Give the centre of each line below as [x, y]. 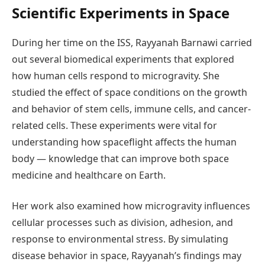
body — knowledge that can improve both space [120, 158]
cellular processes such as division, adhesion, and [122, 223]
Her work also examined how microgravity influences [131, 206]
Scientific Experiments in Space [121, 12]
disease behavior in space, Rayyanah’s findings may [127, 256]
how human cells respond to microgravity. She [116, 75]
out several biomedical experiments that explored [123, 59]
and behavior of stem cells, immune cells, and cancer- [131, 109]
